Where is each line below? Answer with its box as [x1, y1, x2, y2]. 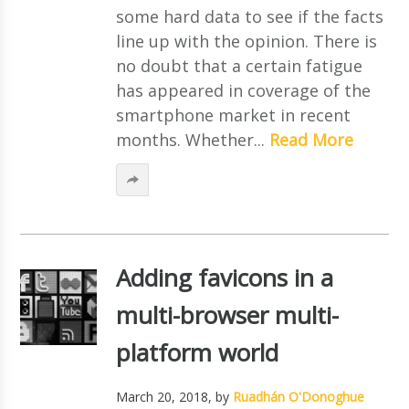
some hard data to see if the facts [115, 5, 383, 27]
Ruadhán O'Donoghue [232, 387, 364, 405]
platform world [115, 335, 278, 369]
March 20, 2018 [115, 387, 208, 405]
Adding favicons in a [115, 260, 333, 294]
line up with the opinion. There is [115, 29, 377, 52]
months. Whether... [115, 128, 269, 151]
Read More [268, 128, 353, 151]
